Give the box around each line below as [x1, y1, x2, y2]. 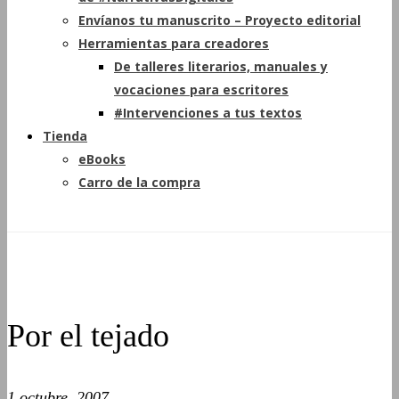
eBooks [78, 151, 126, 167]
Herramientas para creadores [78, 35, 269, 52]
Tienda [43, 127, 87, 144]
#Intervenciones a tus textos [114, 104, 302, 121]
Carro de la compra [78, 174, 200, 191]
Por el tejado [7, 318, 169, 354]
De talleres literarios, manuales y [114, 58, 328, 75]
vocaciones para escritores [114, 81, 289, 98]
